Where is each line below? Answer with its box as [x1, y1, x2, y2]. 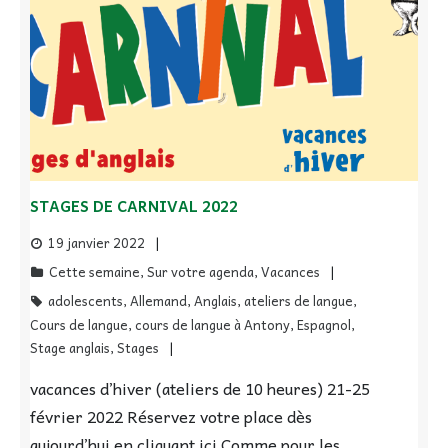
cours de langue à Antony [135, 314, 290, 336]
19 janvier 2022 [48, 232, 145, 254]
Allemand [130, 290, 187, 312]
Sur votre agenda [147, 261, 254, 283]
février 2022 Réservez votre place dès [30, 403, 312, 430]
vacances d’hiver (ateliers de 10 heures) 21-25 [30, 375, 370, 402]
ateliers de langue [244, 290, 353, 312]
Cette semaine [49, 261, 140, 283]
